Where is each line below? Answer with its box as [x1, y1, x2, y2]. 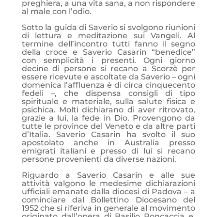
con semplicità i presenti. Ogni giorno [21, 56, 196, 65]
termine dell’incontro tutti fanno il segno [21, 39, 196, 48]
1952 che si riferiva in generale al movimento [21, 203, 196, 213]
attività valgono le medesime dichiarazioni [21, 179, 196, 188]
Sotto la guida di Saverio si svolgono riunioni [21, 23, 196, 32]
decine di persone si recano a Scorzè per [21, 64, 196, 73]
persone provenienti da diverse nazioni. [21, 155, 176, 164]
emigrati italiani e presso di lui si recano [21, 146, 196, 155]
